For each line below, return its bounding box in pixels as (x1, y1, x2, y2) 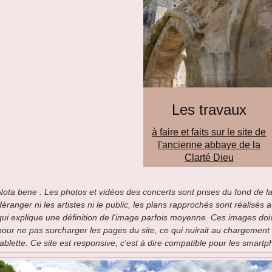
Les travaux (171, 101, 246, 118)
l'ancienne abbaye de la (157, 140, 260, 151)
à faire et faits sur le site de (152, 127, 267, 138)
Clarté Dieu (184, 152, 234, 163)
